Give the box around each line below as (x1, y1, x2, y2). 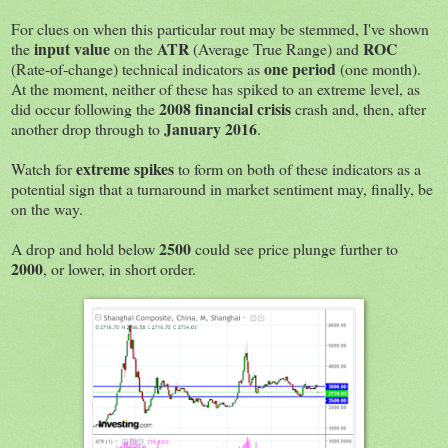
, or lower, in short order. (43, 258, 196, 280)
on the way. (11, 198, 83, 220)
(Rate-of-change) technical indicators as (11, 58, 264, 80)
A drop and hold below (11, 238, 159, 260)
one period (264, 57, 336, 81)
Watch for (11, 158, 76, 180)
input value (34, 37, 110, 61)
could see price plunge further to (191, 238, 398, 260)
